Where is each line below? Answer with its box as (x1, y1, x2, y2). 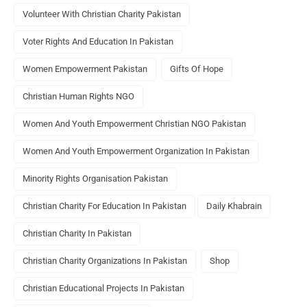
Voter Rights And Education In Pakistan (23, 36, 173, 47)
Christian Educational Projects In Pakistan (23, 283, 184, 294)
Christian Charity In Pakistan (23, 228, 132, 239)
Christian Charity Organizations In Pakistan (23, 256, 187, 267)
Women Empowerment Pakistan (23, 64, 147, 75)
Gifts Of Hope (170, 64, 223, 75)
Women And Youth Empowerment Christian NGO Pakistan (23, 119, 246, 130)
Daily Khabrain (206, 201, 262, 212)
